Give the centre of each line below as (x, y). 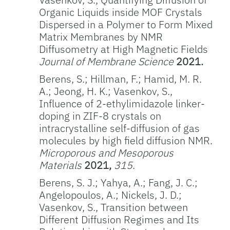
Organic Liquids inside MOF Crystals (121, 12)
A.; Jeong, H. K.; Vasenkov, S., (106, 91)
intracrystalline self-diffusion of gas (120, 128)
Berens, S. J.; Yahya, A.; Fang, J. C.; (119, 183)
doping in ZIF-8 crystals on (100, 116)
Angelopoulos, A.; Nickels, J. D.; (111, 195)
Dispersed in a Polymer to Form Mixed (126, 24)
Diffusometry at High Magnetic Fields (124, 49)
